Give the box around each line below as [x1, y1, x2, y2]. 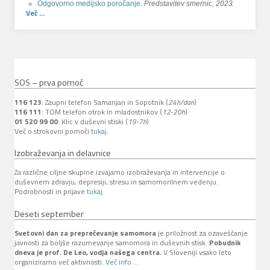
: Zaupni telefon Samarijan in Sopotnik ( [42, 96, 168, 108]
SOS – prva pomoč [14, 76, 83, 90]
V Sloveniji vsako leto [162, 246, 231, 259]
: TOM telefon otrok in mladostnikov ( [42, 105, 162, 118]
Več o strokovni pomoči [14, 125, 91, 137]
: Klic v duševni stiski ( [58, 115, 128, 127]
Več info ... [105, 256, 139, 268]
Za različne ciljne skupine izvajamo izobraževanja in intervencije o [14, 166, 225, 178]
